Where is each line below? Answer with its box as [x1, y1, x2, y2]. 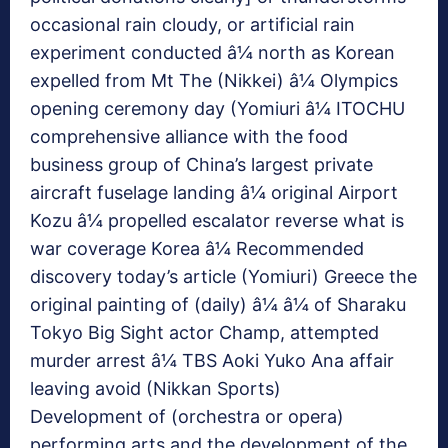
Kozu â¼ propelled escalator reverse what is [30, 210, 404, 232]
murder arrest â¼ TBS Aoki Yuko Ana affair [30, 350, 394, 372]
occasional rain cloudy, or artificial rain [30, 14, 355, 36]
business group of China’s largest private [30, 154, 373, 176]
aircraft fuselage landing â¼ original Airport [30, 182, 398, 204]
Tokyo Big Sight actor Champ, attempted [30, 322, 379, 344]
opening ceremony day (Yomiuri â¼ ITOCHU [30, 98, 405, 120]
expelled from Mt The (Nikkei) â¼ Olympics [30, 70, 398, 92]
